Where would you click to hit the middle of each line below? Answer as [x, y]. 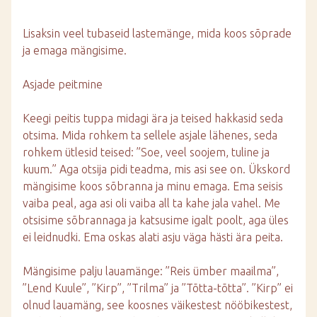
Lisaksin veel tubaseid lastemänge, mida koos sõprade [157, 33]
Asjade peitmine [63, 84]
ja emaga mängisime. [75, 50]
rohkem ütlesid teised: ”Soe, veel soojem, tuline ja [146, 152]
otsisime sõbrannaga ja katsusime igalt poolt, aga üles [156, 220]
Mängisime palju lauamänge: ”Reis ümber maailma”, [151, 271]
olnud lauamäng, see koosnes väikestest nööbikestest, [157, 305]
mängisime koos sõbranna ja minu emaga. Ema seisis [153, 186]
